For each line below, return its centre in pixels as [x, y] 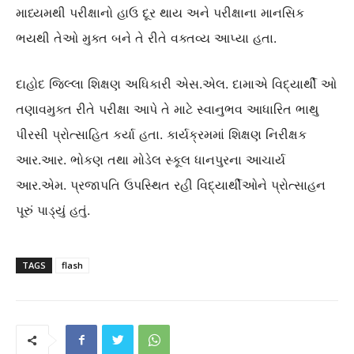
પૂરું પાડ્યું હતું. [53, 210]
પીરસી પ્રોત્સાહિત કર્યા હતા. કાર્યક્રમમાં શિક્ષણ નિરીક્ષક [161, 134]
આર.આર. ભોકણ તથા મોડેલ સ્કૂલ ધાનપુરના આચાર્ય [151, 159]
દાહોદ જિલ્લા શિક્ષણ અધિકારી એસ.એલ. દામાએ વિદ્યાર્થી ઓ [176, 83]
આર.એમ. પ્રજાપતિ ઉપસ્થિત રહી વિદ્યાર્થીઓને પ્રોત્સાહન [171, 185]
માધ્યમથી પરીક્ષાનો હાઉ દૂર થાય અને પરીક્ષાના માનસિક [160, 12]
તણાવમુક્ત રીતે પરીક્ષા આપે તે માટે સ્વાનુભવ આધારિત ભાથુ [167, 109]
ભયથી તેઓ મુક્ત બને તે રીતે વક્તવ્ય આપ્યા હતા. [146, 38]
